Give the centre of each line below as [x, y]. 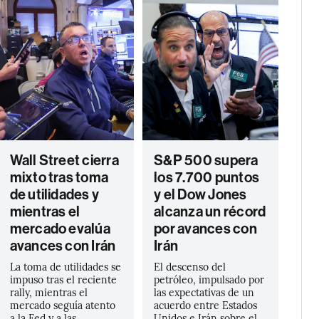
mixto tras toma [59, 177]
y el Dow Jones [200, 194]
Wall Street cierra [64, 160]
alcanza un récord [210, 211]
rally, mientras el [48, 292]
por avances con [205, 229]
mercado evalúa [60, 229]
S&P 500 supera [206, 160]
